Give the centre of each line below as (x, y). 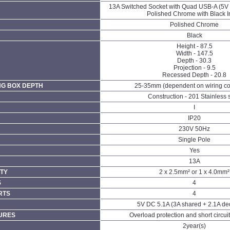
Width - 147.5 (194, 53)
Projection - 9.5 (194, 68)
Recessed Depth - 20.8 (195, 75)
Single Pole (195, 139)
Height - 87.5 (194, 46)
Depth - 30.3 (195, 60)
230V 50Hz (195, 129)
